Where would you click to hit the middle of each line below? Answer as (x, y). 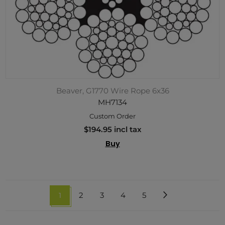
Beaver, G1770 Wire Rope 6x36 (113, 91)
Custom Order (113, 116)
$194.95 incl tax (113, 129)
